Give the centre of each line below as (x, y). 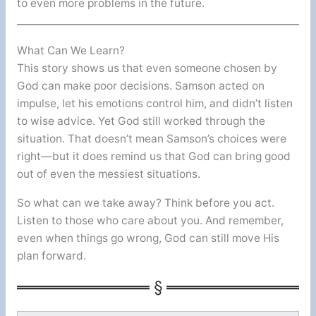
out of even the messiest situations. (108, 174)
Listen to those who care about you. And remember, (150, 221)
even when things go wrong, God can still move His (148, 238)
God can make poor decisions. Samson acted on (140, 86)
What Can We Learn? (71, 51)
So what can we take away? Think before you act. (145, 203)
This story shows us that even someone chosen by (147, 68)
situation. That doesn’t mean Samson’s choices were (151, 139)
